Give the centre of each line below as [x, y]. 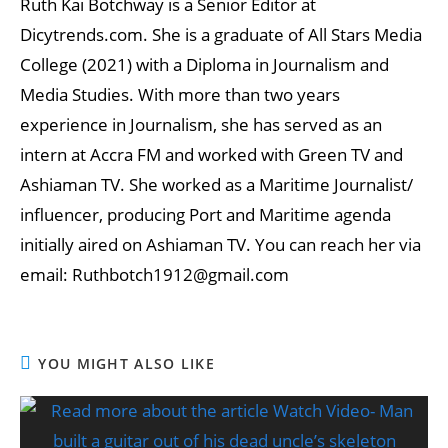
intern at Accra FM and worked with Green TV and [211, 154]
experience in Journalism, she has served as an [201, 124]
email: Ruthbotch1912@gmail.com [154, 274]
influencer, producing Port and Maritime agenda [205, 214]
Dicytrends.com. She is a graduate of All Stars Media [221, 34]
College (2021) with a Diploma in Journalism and [204, 64]
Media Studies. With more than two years [180, 94]
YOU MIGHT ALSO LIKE [127, 363]
